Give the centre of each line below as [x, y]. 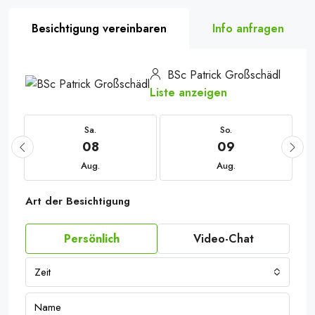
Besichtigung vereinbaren [99, 28]
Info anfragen [248, 28]
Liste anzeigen [188, 92]
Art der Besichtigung [78, 201]
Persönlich [91, 239]
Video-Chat [224, 239]
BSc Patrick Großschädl [222, 75]
